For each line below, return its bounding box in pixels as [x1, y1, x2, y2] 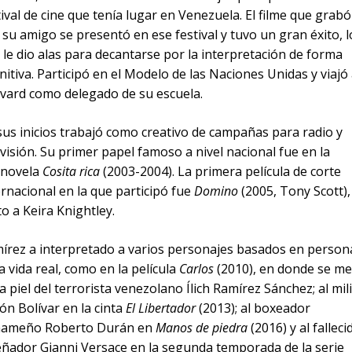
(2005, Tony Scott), [238, 182, 350, 200]
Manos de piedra [156, 319, 247, 337]
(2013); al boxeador [196, 299, 310, 317]
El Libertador [126, 299, 196, 317]
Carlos [179, 260, 214, 278]
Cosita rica [42, 163, 100, 181]
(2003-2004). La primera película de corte [100, 163, 341, 181]
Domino [194, 182, 238, 200]
